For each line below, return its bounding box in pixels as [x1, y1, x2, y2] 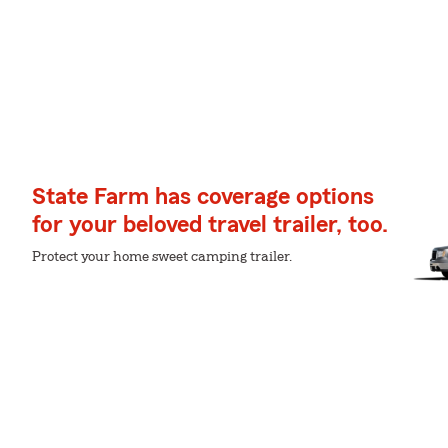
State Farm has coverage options [32, 185, 374, 209]
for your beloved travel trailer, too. [32, 213, 388, 237]
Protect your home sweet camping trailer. [32, 250, 292, 264]
